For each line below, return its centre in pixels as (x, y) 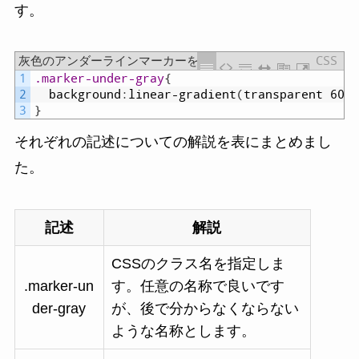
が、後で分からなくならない (205, 308)
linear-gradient (182, 94)
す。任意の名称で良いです (198, 286)
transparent (283, 94)
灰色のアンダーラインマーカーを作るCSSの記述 (149, 61)
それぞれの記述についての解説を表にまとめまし (173, 141)
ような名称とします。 (183, 331)
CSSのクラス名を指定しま (198, 263)
